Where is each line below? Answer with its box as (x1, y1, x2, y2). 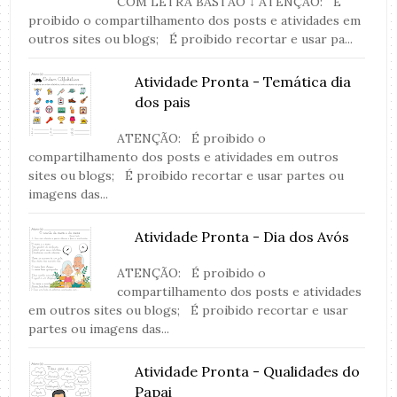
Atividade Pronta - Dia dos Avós (135, 227, 350, 245)
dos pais (135, 92, 191, 111)
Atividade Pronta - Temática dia (135, 72, 352, 90)
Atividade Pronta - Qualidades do (135, 362, 361, 380)
